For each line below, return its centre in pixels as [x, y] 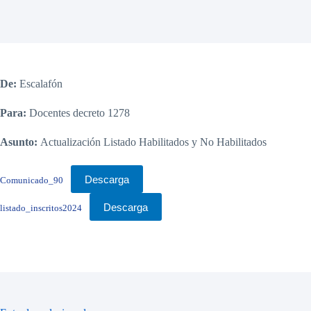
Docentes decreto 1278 [78, 113]
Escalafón [40, 84]
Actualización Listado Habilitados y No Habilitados [152, 142]
